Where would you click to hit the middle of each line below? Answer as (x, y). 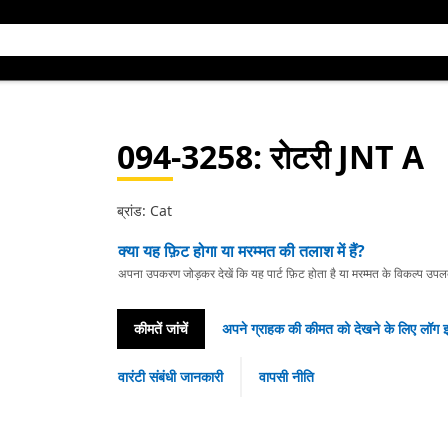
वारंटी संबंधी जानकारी (170, 376)
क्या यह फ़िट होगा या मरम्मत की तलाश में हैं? (241, 251)
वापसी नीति (286, 376)
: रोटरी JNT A (338, 156)
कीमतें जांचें (160, 328)
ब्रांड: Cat (144, 210)
